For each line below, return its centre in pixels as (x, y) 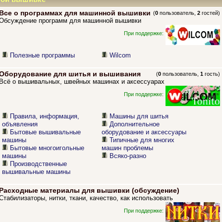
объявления (20, 124)
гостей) (210, 13)
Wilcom (120, 55)
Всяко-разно (128, 156)
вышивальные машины (36, 172)
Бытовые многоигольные (47, 148)
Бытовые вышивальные (46, 132)
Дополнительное (135, 124)
